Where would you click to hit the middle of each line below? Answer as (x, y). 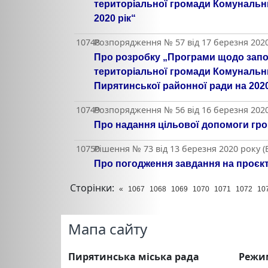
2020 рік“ (115, 18)
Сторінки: (92, 188)
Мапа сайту (108, 229)
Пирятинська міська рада (134, 257)
